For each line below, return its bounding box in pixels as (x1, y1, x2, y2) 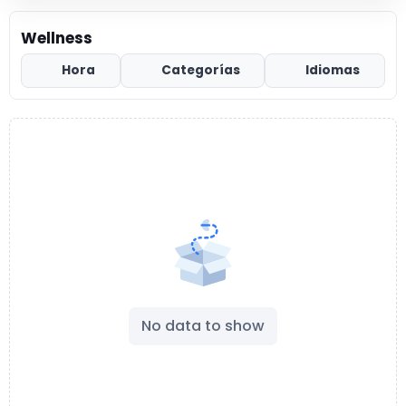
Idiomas (305, 62, 361, 80)
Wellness (21, 27, 92, 50)
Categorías (160, 62, 240, 80)
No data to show (141, 315, 265, 337)
